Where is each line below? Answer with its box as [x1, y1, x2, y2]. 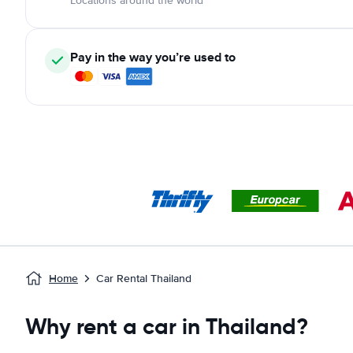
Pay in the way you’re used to [70, 48, 236, 66]
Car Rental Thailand [96, 272, 191, 285]
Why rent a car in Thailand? [25, 313, 308, 340]
